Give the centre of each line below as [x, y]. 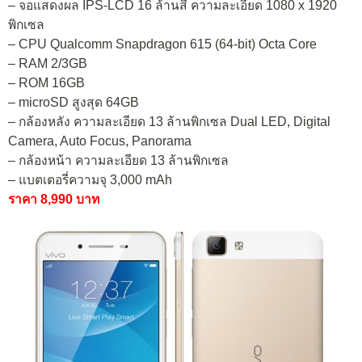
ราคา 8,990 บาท [54, 200]
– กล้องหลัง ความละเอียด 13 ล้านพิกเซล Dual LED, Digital [169, 122]
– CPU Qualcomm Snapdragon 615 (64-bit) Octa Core [162, 44]
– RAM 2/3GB [48, 64]
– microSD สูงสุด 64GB [74, 103]
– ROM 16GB [46, 83]
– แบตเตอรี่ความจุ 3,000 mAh [90, 180]
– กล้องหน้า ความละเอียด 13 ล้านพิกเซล [118, 161]
